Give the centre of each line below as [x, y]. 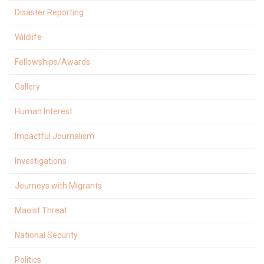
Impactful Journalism [55, 136]
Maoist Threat [41, 210]
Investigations [41, 161]
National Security [46, 235]
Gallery [27, 86]
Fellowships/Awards [52, 62]
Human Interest [44, 111]
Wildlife [28, 37]
